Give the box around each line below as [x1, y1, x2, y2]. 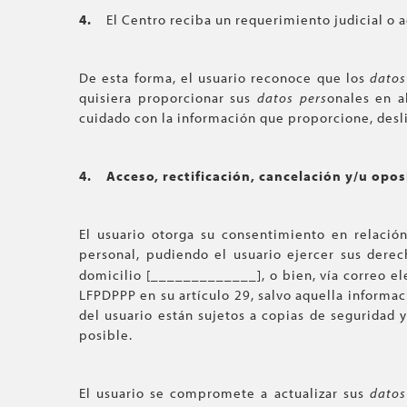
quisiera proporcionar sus [79, 89, 257, 106]
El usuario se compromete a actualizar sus [79, 384, 370, 402]
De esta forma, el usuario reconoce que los [79, 69, 371, 86]
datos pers [257, 89, 327, 106]
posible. [79, 326, 133, 343]
